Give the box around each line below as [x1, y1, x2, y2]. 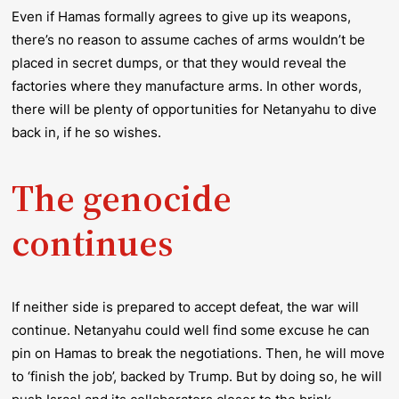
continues [12, 216, 174, 268]
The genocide [12, 171, 232, 224]
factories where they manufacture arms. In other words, [12, 77, 362, 94]
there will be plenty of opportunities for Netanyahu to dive [12, 100, 378, 118]
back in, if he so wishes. [12, 123, 166, 141]
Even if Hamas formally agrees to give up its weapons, [12, 7, 352, 25]
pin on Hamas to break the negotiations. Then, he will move [12, 344, 386, 362]
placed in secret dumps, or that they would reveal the [12, 53, 347, 71]
